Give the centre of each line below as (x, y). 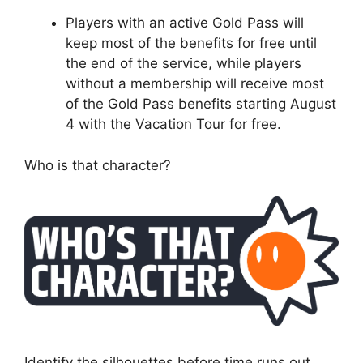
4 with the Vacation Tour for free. (173, 124)
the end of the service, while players (184, 64)
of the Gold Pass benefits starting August (201, 104)
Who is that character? (98, 165)
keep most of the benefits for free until (191, 43)
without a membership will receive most (195, 84)
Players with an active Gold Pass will (185, 23)
